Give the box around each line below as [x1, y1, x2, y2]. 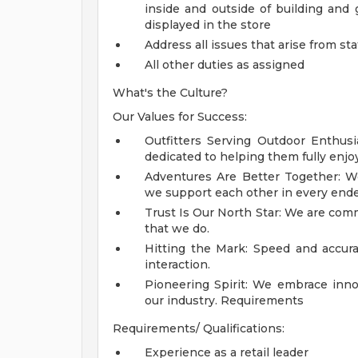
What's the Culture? [113, 86, 228, 100]
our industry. [145, 293, 217, 308]
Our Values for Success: [113, 109, 247, 124]
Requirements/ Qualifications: [113, 321, 284, 336]
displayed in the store [145, 18, 271, 32]
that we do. [145, 221, 209, 236]
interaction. [145, 257, 210, 272]
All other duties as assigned [145, 58, 304, 72]
